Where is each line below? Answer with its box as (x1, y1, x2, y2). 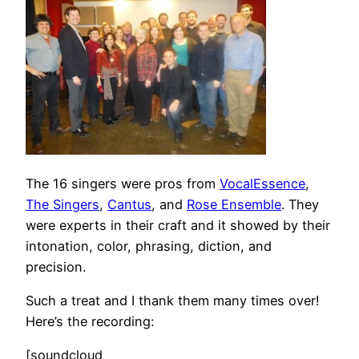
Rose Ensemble (187, 196, 281, 212)
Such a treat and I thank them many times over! (26, 292, 320, 309)
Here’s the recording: (26, 313, 154, 330)
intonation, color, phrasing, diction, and (26, 237, 272, 254)
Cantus (107, 196, 151, 212)
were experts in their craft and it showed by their (26, 216, 330, 233)
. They (281, 196, 319, 212)
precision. (26, 258, 86, 275)
